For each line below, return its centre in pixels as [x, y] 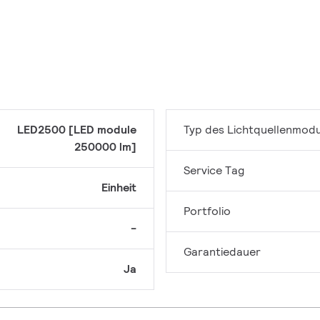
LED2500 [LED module [77, 129]
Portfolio [207, 211]
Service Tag [214, 170]
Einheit [119, 187]
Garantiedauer [222, 251]
